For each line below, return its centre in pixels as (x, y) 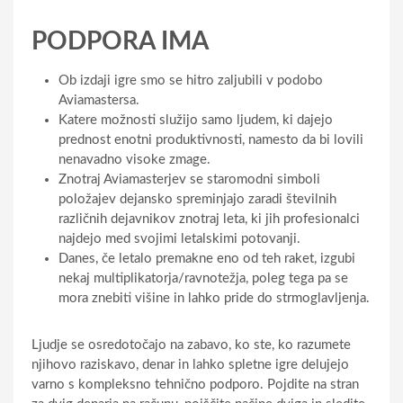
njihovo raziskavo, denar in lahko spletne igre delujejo (190, 364)
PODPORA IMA (120, 41)
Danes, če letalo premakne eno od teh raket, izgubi (207, 258)
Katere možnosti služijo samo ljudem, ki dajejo (196, 120)
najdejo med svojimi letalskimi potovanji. (179, 238)
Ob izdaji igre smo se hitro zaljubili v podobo (191, 80)
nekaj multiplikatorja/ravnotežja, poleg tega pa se (203, 278)
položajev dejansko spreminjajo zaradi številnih (197, 199)
